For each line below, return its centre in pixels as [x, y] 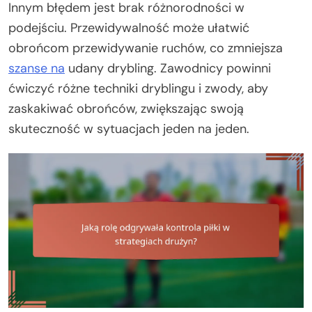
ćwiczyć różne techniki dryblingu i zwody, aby [138, 88]
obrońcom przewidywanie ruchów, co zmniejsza [146, 48]
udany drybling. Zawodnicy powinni [168, 68]
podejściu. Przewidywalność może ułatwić [129, 28]
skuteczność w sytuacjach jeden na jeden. [129, 128]
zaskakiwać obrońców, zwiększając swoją [126, 108]
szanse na [37, 68]
